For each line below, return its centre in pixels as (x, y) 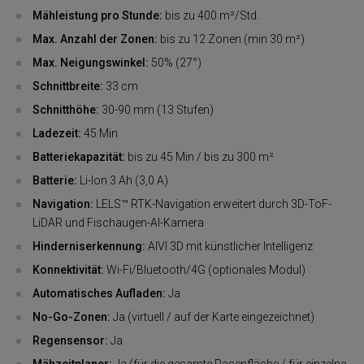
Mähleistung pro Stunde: (97, 15)
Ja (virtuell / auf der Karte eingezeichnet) (214, 317)
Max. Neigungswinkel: (91, 63)
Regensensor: (70, 340)
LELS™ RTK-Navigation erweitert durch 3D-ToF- (212, 204)
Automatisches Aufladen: (99, 293)
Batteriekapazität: (79, 157)
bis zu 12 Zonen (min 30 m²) (231, 39)
